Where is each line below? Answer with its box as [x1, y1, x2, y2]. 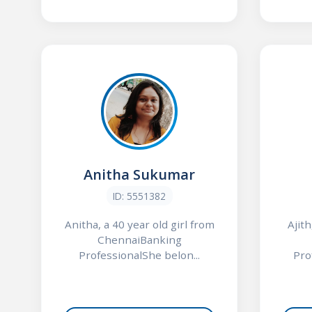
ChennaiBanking [97, 232, 182, 247]
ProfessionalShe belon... [79, 247, 201, 262]
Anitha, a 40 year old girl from [64, 217, 214, 231]
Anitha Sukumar [84, 165, 196, 185]
